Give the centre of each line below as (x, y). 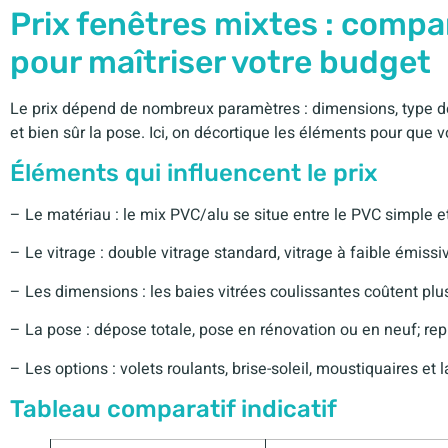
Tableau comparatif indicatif (173, 408)
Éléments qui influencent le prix (194, 173)
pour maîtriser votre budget (220, 61)
